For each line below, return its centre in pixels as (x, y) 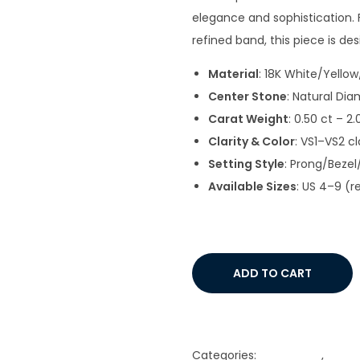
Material (233, 74)
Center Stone (247, 96)
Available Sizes (252, 186)
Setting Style (246, 164)
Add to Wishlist (253, 317)
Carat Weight (248, 119)
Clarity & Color (252, 141)
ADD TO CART (272, 273)
